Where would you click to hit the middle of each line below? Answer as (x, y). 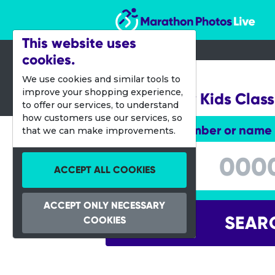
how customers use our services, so (102, 118)
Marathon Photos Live (169, 11)
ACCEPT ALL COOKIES (104, 170)
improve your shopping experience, (103, 92)
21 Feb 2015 (142, 77)
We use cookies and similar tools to (101, 79)
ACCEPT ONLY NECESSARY (104, 205)
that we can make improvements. (99, 131)
